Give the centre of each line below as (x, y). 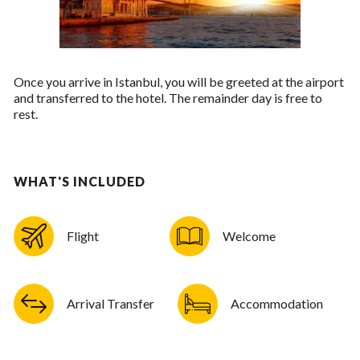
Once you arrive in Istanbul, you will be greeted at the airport (178, 81)
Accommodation (277, 303)
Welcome (249, 235)
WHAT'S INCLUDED (79, 181)
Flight (82, 235)
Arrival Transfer (110, 303)
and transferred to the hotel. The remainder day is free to (168, 97)
